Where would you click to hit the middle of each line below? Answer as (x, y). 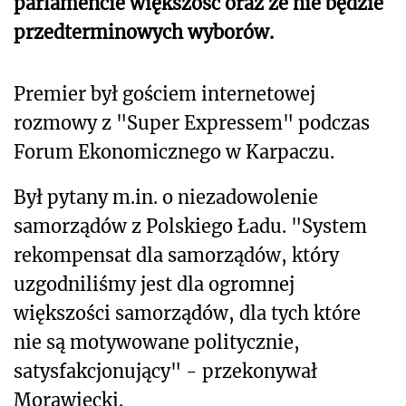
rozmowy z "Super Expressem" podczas (192, 122)
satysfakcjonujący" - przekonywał (165, 371)
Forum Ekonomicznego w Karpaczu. (174, 151)
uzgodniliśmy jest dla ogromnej (154, 284)
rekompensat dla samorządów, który (176, 255)
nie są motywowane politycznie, (157, 342)
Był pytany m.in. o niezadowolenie (166, 197)
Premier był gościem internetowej (164, 93)
